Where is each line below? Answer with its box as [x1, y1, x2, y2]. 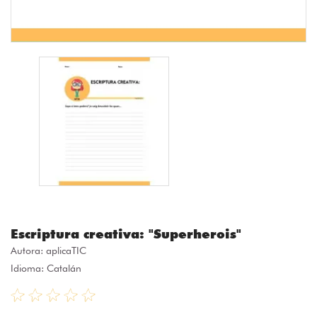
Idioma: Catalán [11, 263, 81, 275]
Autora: [11, 245, 46, 257]
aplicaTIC [46, 245, 86, 257]
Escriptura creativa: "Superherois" [11, 226, 241, 242]
